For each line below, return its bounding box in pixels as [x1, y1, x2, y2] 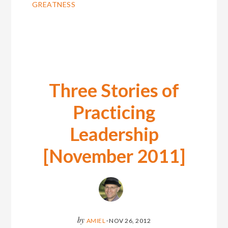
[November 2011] [43, 145, 185, 167]
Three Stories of [49, 79, 179, 102]
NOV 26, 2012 [109, 217, 151, 225]
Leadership [69, 123, 159, 146]
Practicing [73, 101, 155, 124]
